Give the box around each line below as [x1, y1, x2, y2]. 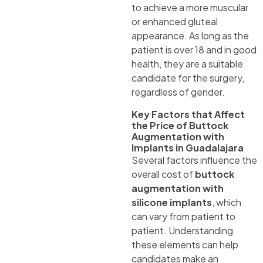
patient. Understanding [131, 224, 233, 237]
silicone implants [131, 196, 212, 209]
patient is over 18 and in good [131, 43, 257, 56]
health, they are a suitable [131, 58, 243, 70]
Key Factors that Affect [131, 108, 245, 121]
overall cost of [131, 168, 195, 181]
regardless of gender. [131, 86, 225, 99]
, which [212, 196, 241, 209]
